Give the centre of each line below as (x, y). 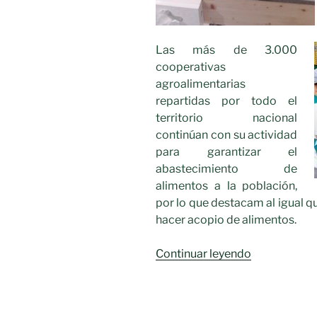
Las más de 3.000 (227, 50)
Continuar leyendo (203, 253)
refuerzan (276, 304)
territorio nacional (227, 117)
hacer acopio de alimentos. (226, 219)
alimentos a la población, (227, 185)
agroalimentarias (201, 83)
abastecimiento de (227, 168)
